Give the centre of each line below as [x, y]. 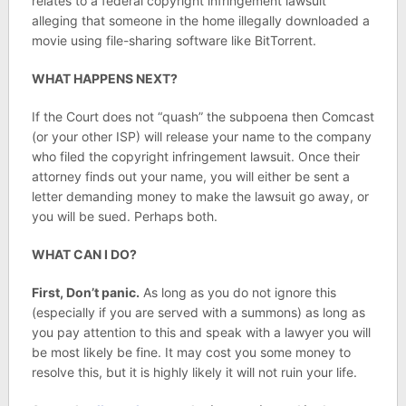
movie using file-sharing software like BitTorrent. [174, 40]
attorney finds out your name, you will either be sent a [190, 176]
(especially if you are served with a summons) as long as [198, 312]
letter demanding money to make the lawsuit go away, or [200, 196]
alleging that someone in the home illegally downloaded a [200, 20]
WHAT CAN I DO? [84, 254]
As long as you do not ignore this [237, 292]
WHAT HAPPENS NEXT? [104, 78]
